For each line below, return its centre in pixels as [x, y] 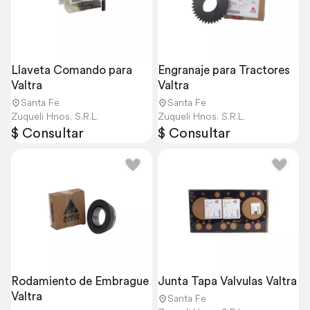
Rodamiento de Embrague [80, 281]
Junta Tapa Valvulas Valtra [227, 281]
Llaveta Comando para [72, 70]
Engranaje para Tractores [224, 70]
